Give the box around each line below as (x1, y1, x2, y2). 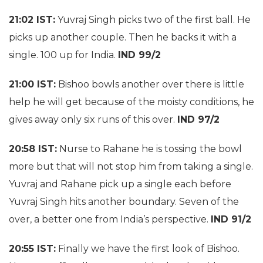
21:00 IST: (9, 79, 56, 90)
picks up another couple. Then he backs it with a (9, 32, 237, 43)
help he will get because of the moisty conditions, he (9, 96, 254, 107)
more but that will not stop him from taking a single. (9, 161, 253, 172)
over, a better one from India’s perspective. (9, 214, 211, 225)
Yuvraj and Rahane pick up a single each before (9, 178, 231, 190)
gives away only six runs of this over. (9, 114, 177, 125)
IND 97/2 (177, 114, 220, 125)
